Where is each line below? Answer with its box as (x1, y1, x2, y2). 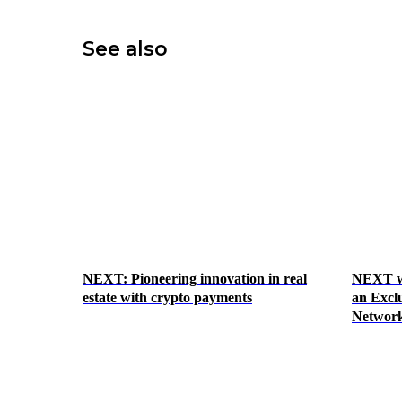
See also (83, 37, 168, 62)
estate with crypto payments (83, 289, 252, 305)
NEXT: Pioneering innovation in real (83, 270, 307, 286)
